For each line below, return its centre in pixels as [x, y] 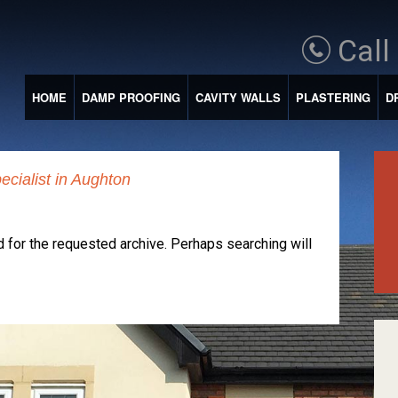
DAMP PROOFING [131, 97]
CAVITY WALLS [238, 97]
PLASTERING [333, 97]
